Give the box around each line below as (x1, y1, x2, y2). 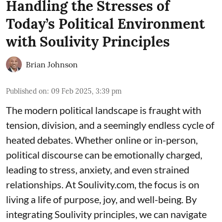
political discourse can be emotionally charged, (6, 149, 202, 161)
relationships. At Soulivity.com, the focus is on (6, 178, 199, 191)
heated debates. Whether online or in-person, (6, 134, 198, 146)
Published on (6, 87, 47, 96)
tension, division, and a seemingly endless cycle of (6, 119, 215, 131)
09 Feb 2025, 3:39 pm (51, 87, 122, 96)
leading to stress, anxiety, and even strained (6, 164, 189, 176)
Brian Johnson (26, 59, 78, 70)
